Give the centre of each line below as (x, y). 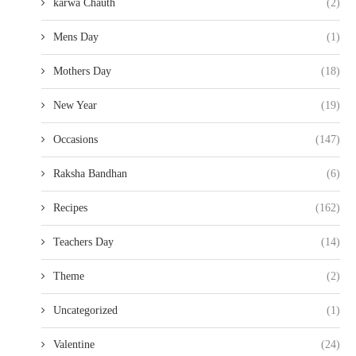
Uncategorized (85, 310)
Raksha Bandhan (90, 174)
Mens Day (76, 37)
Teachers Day (83, 242)
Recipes (70, 208)
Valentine (74, 344)
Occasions (75, 139)
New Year (75, 105)
